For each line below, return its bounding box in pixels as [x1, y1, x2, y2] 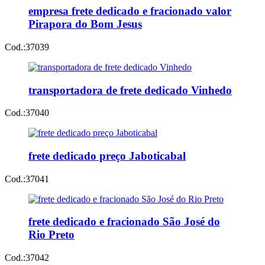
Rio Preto [28, 228, 75, 241]
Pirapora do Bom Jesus [28, 18, 142, 31]
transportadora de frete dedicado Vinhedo [28, 83, 232, 96]
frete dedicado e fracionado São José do [28, 215, 220, 228]
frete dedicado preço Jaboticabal [28, 149, 186, 162]
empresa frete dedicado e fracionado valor [28, 5, 231, 18]
